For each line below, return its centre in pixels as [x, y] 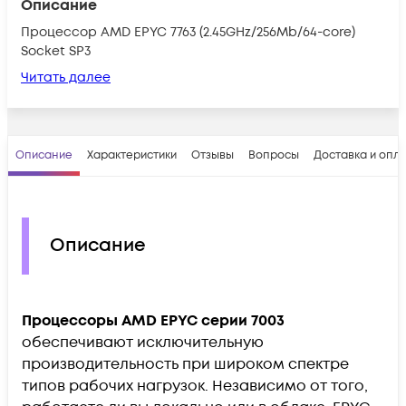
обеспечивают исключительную [143, 342]
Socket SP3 [56, 51]
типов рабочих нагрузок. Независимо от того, [195, 386]
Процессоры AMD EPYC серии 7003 [153, 320]
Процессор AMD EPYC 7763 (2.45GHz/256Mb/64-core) [188, 32]
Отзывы [213, 155]
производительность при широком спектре [185, 364]
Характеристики [132, 155]
